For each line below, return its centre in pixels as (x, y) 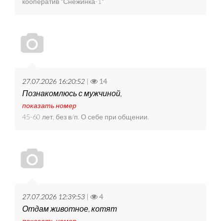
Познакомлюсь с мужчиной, (72, 93)
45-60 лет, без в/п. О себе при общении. (86, 117)
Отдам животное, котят (70, 209)
